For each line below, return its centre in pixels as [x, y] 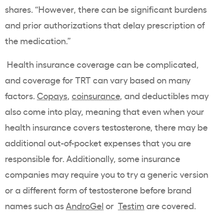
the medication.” [38, 41]
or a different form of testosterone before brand [98, 190]
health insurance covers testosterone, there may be [106, 127]
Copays [52, 96]
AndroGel [85, 206]
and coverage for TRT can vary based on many [98, 80]
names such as [35, 206]
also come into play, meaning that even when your [105, 111]
